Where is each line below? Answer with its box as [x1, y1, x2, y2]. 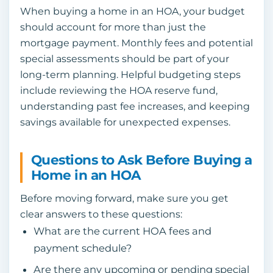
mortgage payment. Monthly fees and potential [20, 37, 253, 49]
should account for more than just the [20, 21, 206, 33]
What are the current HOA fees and [33, 224, 211, 237]
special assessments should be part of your [20, 52, 229, 65]
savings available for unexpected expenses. [20, 116, 230, 128]
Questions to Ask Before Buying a [31, 151, 252, 168]
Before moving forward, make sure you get [20, 192, 229, 204]
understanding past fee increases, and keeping [20, 100, 250, 112]
